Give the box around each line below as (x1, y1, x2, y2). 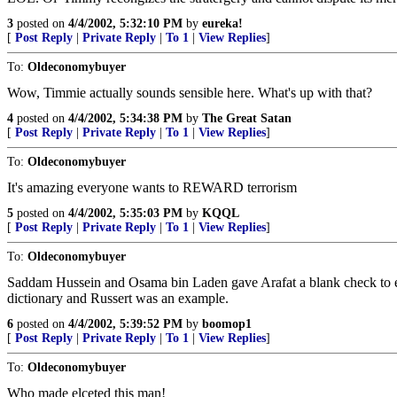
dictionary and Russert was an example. (7, 291, 229, 306)
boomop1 (202, 317, 252, 331)
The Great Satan (202, 112, 292, 125)
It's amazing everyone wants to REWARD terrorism (7, 180, 297, 195)
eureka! (202, 17, 243, 30)
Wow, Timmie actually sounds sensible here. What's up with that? (7, 85, 372, 100)
